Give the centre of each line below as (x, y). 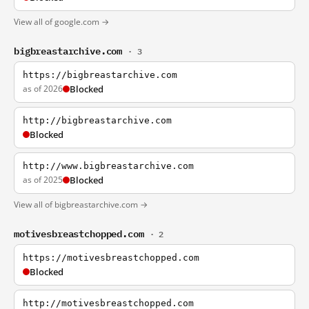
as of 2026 (43, 89)
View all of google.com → (61, 22)
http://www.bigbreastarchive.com (108, 166)
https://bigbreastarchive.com (100, 75)
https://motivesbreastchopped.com (111, 258)
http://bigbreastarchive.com (97, 120)
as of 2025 (43, 180)
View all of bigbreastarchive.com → (81, 205)
